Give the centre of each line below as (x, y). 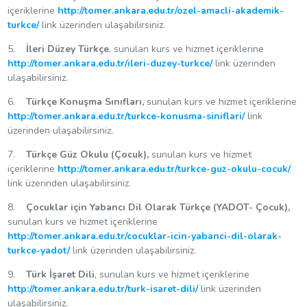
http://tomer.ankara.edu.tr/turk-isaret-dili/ (102, 289)
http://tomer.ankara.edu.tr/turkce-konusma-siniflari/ (126, 116)
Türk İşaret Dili (60, 275)
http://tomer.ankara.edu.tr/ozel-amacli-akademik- (170, 11)
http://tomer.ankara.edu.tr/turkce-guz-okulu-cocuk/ (174, 169)
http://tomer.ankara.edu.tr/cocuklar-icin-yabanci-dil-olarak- (144, 236)
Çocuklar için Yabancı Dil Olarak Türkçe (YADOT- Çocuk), (158, 208)
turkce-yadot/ (38, 251)
